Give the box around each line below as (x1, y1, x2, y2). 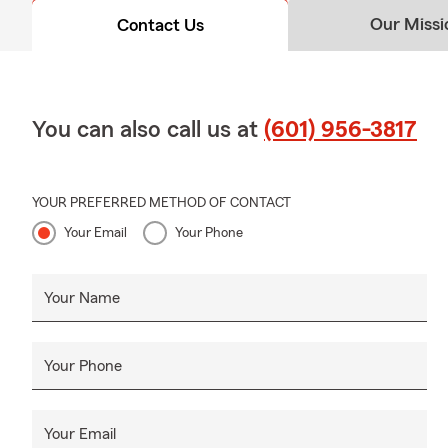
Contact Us (116, 16, 204, 35)
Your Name (44, 290, 120, 307)
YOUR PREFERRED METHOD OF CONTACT (32, 196, 291, 211)
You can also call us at (32, 118, 264, 143)
